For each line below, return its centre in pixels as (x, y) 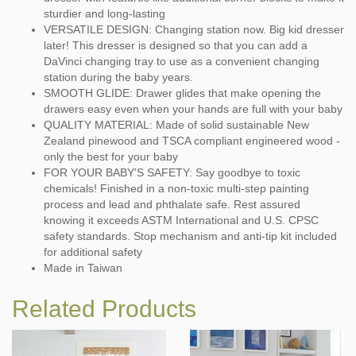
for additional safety (93, 252)
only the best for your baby (111, 156)
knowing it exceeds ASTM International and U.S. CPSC (181, 220)
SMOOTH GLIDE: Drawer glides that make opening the (182, 93)
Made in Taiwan (83, 267)
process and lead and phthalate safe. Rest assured (172, 204)
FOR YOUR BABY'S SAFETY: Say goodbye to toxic (172, 172)
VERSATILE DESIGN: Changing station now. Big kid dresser (194, 29)
